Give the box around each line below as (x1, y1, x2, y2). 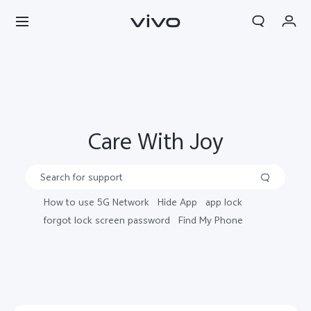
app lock (205, 197, 243, 208)
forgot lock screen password (44, 215, 171, 226)
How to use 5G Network (44, 197, 150, 208)
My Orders (33, 54, 74, 64)
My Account (33, 146, 78, 155)
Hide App (158, 197, 198, 208)
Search (262, 54, 297, 68)
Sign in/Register (33, 115, 96, 125)
